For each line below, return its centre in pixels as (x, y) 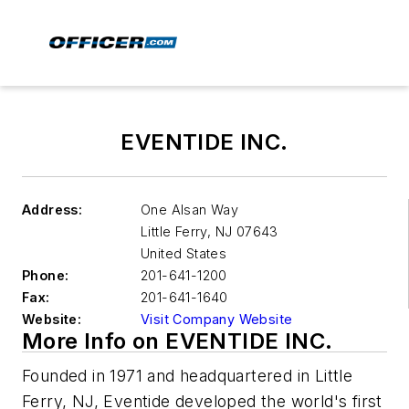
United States (184, 253)
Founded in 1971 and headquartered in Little (188, 376)
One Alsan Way (190, 210)
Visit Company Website (217, 319)
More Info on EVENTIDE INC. (178, 341)
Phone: (46, 275)
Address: (52, 210)
